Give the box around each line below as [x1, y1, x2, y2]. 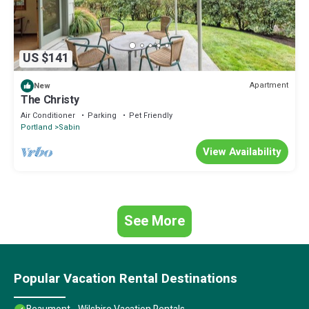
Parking [88, 109, 117, 121]
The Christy [21, 91, 79, 108]
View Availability [203, 143, 281, 159]
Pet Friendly [129, 109, 172, 121]
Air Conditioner [21, 109, 75, 121]
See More [124, 210, 185, 231]
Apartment [250, 79, 288, 92]
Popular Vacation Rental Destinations [14, 268, 237, 288]
